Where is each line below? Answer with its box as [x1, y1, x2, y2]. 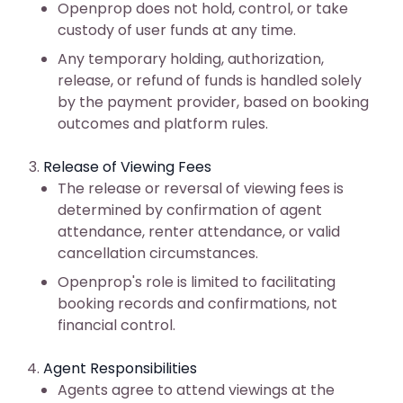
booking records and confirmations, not [58, 293, 337, 314]
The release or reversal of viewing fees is [58, 178, 344, 199]
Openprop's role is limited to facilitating [58, 272, 336, 292]
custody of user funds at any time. [58, 20, 296, 40]
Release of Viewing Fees [43, 157, 211, 177]
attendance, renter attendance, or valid [58, 221, 340, 242]
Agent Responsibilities [43, 358, 197, 379]
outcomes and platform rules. [58, 113, 268, 134]
